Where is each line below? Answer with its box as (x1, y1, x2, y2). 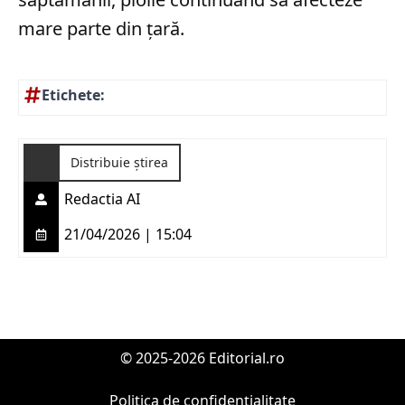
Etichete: (42, 84, 105, 105)
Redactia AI (64, 189, 140, 210)
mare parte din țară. (18, 15, 184, 41)
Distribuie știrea (71, 153, 168, 171)
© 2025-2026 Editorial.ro (120, 347, 285, 368)
